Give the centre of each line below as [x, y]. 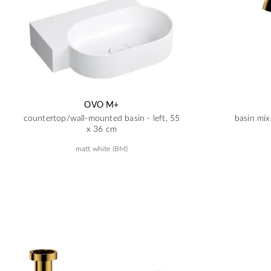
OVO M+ [102, 104]
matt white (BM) [102, 148]
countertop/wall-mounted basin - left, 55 [102, 118]
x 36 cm [102, 129]
